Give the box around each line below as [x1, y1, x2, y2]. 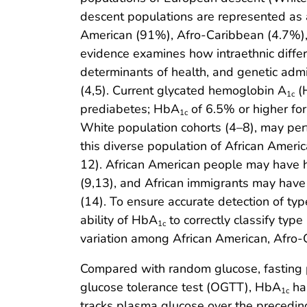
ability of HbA [80, 212, 158, 229]
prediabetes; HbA [80, 101, 180, 118]
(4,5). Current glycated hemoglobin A [80, 82, 286, 99]
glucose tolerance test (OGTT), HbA [80, 279, 281, 296]
